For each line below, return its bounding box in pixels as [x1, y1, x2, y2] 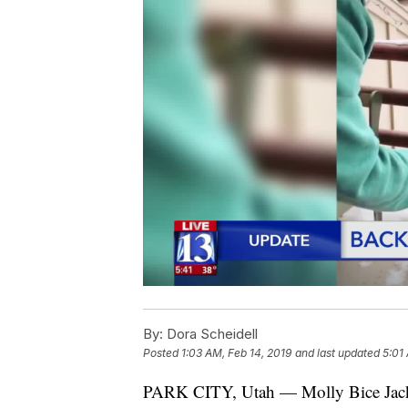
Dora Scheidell [163, 324, 258, 342]
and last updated [295, 345, 380, 360]
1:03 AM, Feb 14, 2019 [181, 345, 291, 360]
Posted [143, 345, 181, 360]
